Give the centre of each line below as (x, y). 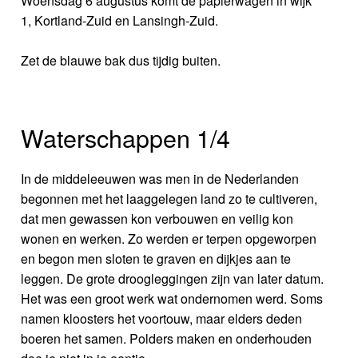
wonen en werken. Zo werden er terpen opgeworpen (169, 238)
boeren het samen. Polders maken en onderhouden (167, 338)
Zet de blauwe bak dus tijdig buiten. (121, 60)
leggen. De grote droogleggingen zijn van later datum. (173, 278)
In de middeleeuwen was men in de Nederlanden (160, 178)
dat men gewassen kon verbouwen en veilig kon (157, 218)
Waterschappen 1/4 (126, 137)
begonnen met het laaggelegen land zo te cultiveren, (169, 198)
